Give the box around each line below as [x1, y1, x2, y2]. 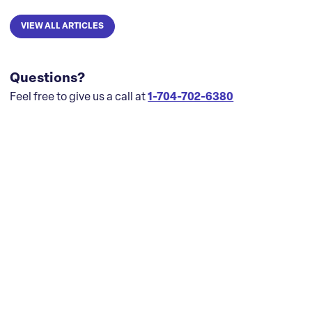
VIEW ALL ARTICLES [21, 22, 104, 31]
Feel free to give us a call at [10, 92, 148, 103]
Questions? [10, 72, 86, 86]
